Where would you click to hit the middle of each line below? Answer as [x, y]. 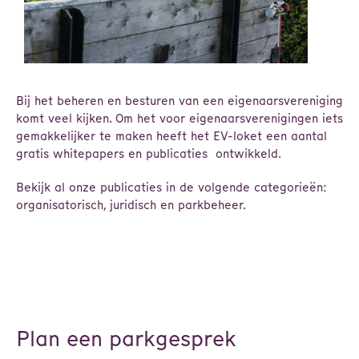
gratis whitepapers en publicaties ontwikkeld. [150, 153]
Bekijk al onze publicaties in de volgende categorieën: [171, 187]
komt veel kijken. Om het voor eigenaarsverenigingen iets [179, 118]
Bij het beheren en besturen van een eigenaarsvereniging [179, 101]
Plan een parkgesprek [126, 338]
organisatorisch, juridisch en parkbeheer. [131, 205]
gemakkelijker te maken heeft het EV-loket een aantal [171, 136]
